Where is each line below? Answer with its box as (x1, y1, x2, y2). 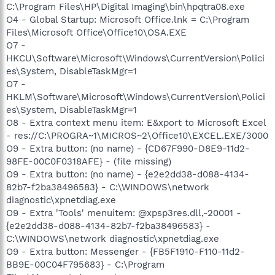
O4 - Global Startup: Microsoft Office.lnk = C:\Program (6, 14, 249, 25)
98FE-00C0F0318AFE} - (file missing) (6, 155, 171, 167)
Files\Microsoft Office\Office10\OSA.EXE (6, 26, 187, 38)
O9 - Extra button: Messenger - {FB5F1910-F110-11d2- (6, 246, 245, 257)
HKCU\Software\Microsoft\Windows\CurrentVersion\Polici (6, 52, 265, 64)
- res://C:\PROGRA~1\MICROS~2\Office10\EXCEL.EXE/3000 (6, 130, 268, 141)
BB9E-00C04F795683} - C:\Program (6, 258, 165, 270)
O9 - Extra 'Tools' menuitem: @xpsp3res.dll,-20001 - (6, 207, 241, 219)
